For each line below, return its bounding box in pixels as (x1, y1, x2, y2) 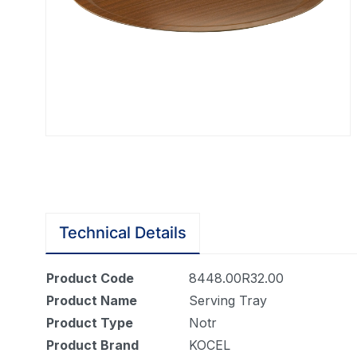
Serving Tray (189, 292, 267, 308)
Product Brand (46, 336, 139, 353)
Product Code (46, 269, 134, 286)
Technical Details (59, 222, 186, 242)
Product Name (46, 292, 137, 308)
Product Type (46, 314, 133, 331)
